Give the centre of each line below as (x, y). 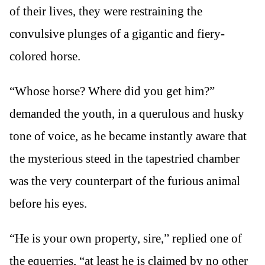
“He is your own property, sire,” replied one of (126, 238)
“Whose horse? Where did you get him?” (112, 91)
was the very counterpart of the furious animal (125, 181)
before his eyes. (48, 203)
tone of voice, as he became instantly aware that (128, 136)
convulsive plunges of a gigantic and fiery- (117, 33)
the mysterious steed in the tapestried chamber (125, 158)
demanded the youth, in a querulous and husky (127, 113)
